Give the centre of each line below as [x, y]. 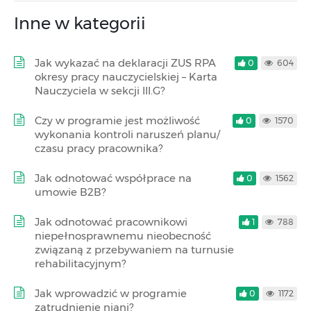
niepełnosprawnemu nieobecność [123, 236]
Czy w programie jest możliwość [117, 120]
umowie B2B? [70, 192]
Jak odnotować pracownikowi [111, 222]
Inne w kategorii [80, 23]
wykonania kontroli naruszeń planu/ [127, 134]
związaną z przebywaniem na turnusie [134, 250]
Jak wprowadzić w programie [111, 293]
